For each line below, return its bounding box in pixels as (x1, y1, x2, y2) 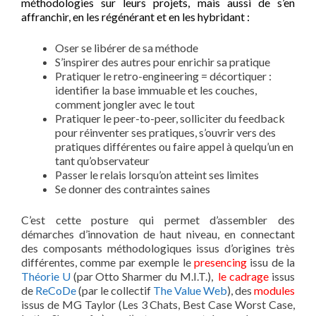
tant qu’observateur (55, 154, 150, 168)
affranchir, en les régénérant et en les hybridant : (21, 10, 250, 24)
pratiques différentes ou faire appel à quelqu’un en (55, 140, 293, 154)
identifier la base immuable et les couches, (55, 83, 257, 97)
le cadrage (218, 269, 269, 284)
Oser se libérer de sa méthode (55, 41, 198, 55)
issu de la (246, 255, 295, 269)
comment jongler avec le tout (55, 97, 195, 111)
